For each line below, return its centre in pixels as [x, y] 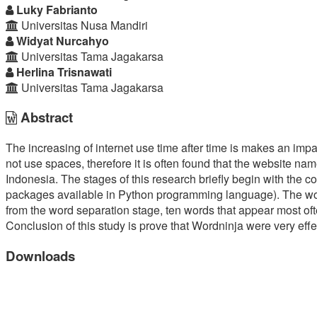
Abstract [45, 117]
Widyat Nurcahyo [61, 40]
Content [37, 30]
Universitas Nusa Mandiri [83, 25]
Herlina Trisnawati [63, 71]
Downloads [40, 255]
